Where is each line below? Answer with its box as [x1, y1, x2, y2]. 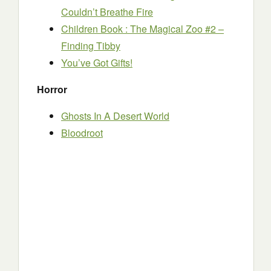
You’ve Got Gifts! [61, 56, 132, 70]
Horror [37, 82, 67, 96]
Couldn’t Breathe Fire [61, 5, 153, 19]
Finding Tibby [61, 39, 120, 53]
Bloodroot [61, 126, 103, 140]
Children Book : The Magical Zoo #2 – [61, 22, 224, 36]
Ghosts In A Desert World [61, 109, 169, 123]
